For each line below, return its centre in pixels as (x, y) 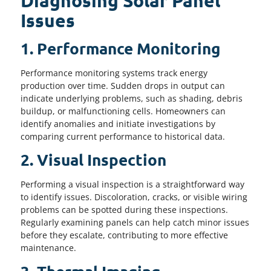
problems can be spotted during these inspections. (124, 210)
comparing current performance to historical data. (123, 136)
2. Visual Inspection (93, 160)
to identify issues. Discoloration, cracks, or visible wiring (134, 197)
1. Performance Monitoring (120, 48)
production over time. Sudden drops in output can (123, 85)
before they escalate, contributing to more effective (124, 235)
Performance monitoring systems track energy (114, 73)
